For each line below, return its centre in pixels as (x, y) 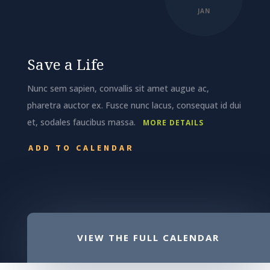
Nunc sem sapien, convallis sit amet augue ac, (118, 88)
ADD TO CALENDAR (81, 147)
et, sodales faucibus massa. (85, 122)
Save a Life (65, 64)
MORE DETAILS (173, 122)
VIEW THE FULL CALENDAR (149, 238)
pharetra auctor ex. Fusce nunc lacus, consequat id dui (134, 105)
